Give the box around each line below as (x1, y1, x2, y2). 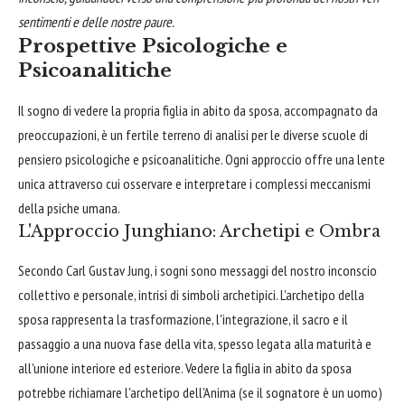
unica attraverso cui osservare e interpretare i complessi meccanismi (18, 174, 371, 193)
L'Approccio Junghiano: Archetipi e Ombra (18, 221, 381, 241)
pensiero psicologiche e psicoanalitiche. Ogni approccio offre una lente (18, 149, 385, 168)
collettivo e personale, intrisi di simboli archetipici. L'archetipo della (18, 286, 364, 304)
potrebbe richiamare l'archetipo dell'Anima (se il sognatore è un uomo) (18, 383, 382, 401)
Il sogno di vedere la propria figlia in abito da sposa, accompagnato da (18, 100, 378, 119)
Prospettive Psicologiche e (18, 33, 287, 58)
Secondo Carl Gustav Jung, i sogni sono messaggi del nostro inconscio (18, 261, 377, 279)
